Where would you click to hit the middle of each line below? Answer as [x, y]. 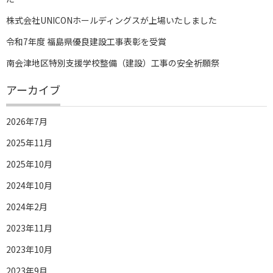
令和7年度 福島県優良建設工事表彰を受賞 [86, 41]
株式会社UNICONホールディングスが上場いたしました [112, 20]
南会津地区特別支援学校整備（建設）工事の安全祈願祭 [113, 62]
